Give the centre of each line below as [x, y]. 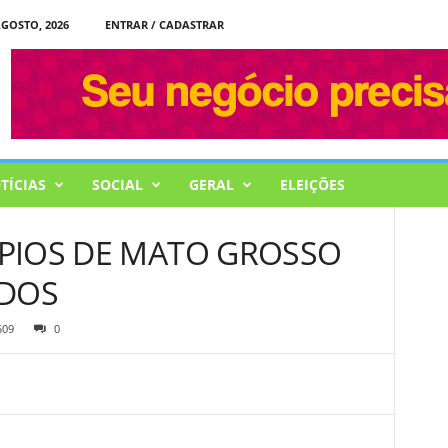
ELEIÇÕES [312, 184]
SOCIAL [117, 184]
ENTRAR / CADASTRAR [164, 24]
